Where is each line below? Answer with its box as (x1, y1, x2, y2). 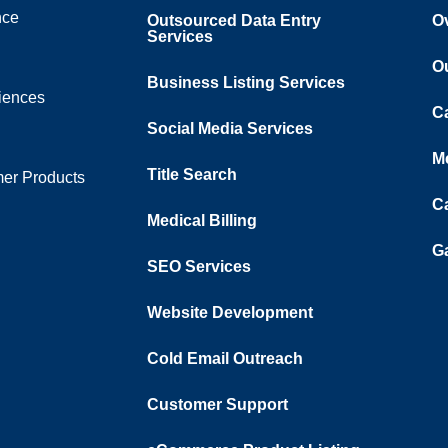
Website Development (147, 304, 313, 321)
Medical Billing (147, 212, 257, 229)
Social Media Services (147, 120, 313, 137)
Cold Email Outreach (147, 350, 303, 367)
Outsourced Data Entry (147, 12, 321, 29)
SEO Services (147, 258, 251, 275)
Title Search (147, 166, 237, 183)
